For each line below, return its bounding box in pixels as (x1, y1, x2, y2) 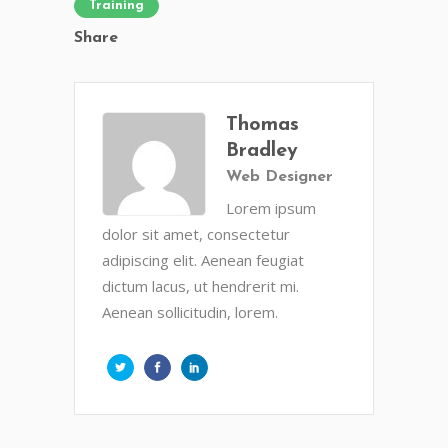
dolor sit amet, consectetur (102, 224, 290, 245)
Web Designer (226, 169, 333, 186)
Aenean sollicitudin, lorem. (102, 302, 278, 323)
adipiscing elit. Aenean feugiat (102, 250, 304, 271)
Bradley (226, 141, 298, 162)
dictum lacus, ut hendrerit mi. (102, 276, 299, 297)
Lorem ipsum (226, 198, 316, 219)
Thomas (226, 115, 299, 136)
